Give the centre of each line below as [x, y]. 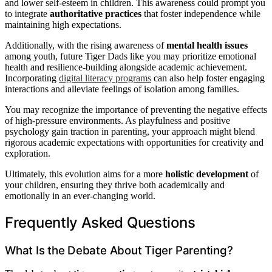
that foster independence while [201, 13]
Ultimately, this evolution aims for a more [85, 174]
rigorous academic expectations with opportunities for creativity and [134, 142]
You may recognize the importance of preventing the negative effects [136, 109]
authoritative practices [96, 13]
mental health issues [207, 45]
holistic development [207, 174]
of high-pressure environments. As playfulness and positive [117, 120]
